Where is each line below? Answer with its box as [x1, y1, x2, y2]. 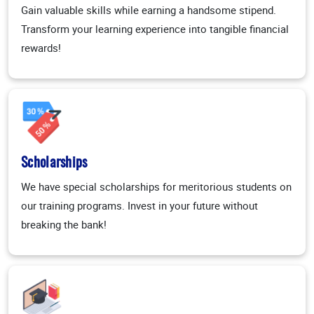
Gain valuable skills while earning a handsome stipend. [21, 3, 276, 18]
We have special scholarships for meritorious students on [21, 179, 292, 194]
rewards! [21, 41, 61, 55]
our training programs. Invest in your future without [21, 198, 258, 213]
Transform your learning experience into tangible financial [21, 22, 289, 36]
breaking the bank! [21, 217, 107, 232]
